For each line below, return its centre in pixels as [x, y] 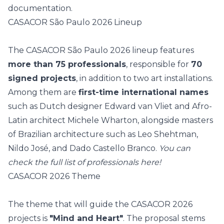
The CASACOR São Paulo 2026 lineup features [101, 50]
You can [175, 148]
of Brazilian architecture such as [73, 134]
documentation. [40, 8]
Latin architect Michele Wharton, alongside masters [110, 120]
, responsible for [158, 64]
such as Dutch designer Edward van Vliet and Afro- [110, 106]
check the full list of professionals [74, 162]
